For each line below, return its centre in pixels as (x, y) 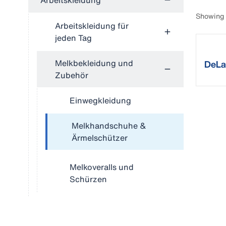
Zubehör (72, 75)
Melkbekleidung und (94, 63)
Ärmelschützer (100, 138)
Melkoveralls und (102, 167)
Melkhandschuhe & (109, 126)
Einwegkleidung (100, 100)
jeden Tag (73, 38)
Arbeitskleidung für (92, 26)
